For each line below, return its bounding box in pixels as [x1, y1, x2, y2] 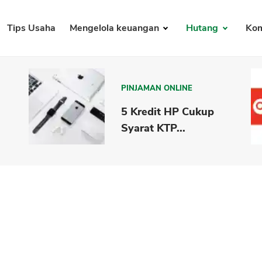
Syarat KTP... [121, 120, 186, 135]
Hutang [186, 22, 221, 35]
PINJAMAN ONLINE [121, 82, 193, 94]
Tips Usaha [6, 22, 56, 35]
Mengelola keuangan [69, 22, 161, 35]
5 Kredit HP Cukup [121, 104, 215, 119]
